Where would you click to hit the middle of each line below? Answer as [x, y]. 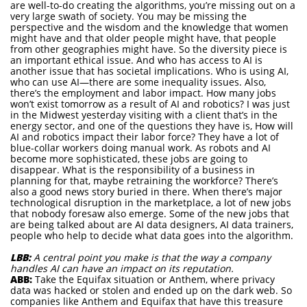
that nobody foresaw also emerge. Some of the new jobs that [150, 213]
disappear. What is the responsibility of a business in [133, 170]
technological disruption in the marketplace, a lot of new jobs [151, 202]
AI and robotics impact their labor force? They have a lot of [145, 137]
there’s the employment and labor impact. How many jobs [143, 93]
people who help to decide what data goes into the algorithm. [152, 235]
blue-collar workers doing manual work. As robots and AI [140, 148]
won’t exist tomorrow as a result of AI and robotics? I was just [150, 104]
